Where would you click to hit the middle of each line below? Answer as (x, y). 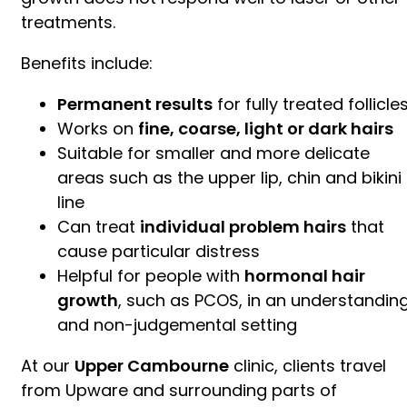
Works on (98, 128)
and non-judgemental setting (177, 324)
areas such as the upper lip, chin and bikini (229, 177)
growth (88, 300)
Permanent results (135, 104)
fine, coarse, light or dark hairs (266, 128)
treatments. (68, 22)
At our (48, 365)
